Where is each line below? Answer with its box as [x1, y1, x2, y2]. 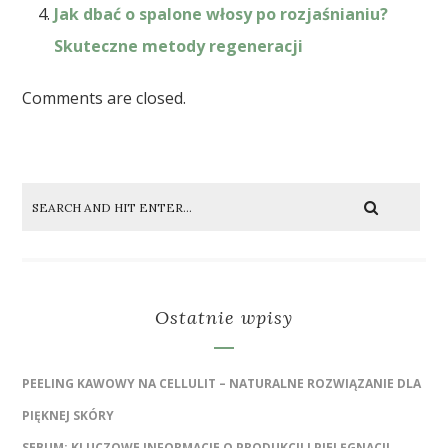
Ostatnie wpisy [155, 306, 293, 330]
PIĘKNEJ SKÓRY [22, 407, 115, 425]
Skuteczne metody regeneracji [54, 35, 304, 58]
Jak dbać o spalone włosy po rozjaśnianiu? [54, 3, 389, 26]
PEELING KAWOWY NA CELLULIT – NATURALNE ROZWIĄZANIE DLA [22, 375, 422, 393]
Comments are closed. [22, 87, 187, 110]
